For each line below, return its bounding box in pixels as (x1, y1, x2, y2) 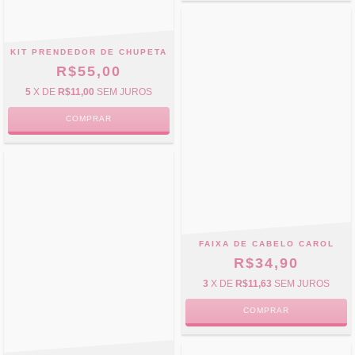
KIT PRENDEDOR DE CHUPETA (10, 47, 167, 56)
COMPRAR (243, 305, 289, 315)
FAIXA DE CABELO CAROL (198, 239, 334, 248)
